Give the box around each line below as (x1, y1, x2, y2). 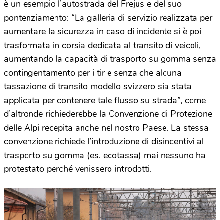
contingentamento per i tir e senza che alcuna (4, 66, 182, 79)
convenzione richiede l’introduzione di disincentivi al (4, 135, 204, 147)
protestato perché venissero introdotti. (4, 163, 152, 175)
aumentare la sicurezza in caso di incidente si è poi (4, 25, 201, 37)
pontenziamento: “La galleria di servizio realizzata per (4, 11, 212, 24)
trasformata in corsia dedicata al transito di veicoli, (4, 39, 201, 51)
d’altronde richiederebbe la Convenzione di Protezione (4, 108, 212, 120)
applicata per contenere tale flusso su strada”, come (4, 94, 206, 106)
